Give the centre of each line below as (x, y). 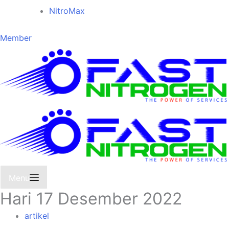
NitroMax (67, 10)
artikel (37, 216)
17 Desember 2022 (107, 199)
